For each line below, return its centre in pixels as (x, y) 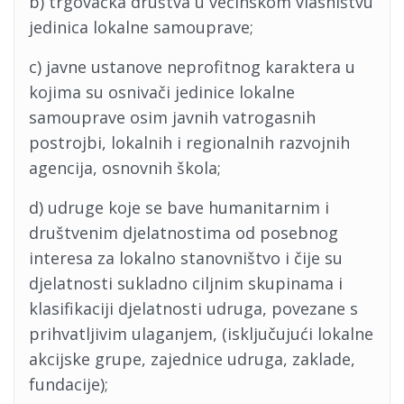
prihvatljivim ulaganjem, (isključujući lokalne (201, 334)
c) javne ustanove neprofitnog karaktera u (192, 67)
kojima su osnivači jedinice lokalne (162, 92)
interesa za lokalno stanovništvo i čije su (186, 258)
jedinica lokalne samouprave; (141, 27)
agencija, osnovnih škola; (125, 168)
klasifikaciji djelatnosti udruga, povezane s (193, 308)
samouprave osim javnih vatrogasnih (172, 117)
